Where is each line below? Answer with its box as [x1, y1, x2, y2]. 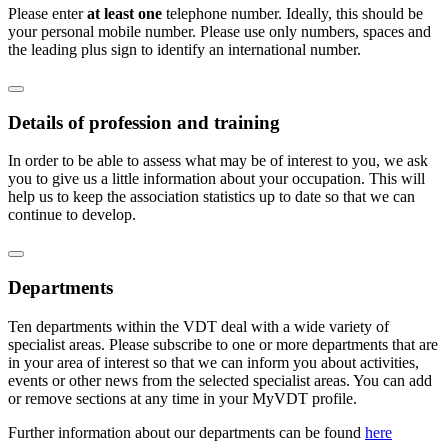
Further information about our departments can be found [8, 423, 365, 441]
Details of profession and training [8, 111, 280, 133]
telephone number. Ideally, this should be [162, 4, 423, 22]
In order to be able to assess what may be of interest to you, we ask [8, 152, 428, 170]
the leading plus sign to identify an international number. [8, 40, 361, 58]
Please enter [8, 4, 87, 22]
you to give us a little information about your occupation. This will [8, 170, 425, 188]
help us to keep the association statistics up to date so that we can [8, 188, 415, 206]
